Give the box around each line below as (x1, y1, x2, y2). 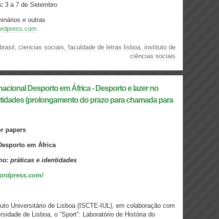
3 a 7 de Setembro (3, 1, 57, 8)
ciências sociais (130, 52, 175, 60)
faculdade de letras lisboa (68, 44, 140, 51)
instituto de (144, 44, 175, 51)
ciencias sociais (19, 44, 64, 51)
